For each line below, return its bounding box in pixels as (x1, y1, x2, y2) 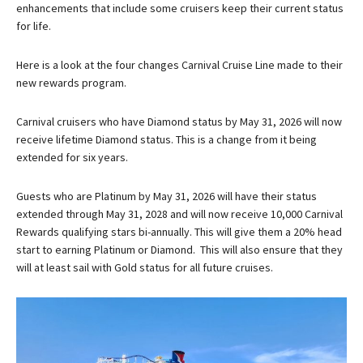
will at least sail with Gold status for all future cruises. (16, 260, 273, 275)
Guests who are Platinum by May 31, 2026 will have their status (16, 189, 317, 203)
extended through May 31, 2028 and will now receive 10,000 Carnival (16, 207, 343, 221)
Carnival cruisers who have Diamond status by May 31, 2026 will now (16, 114, 342, 129)
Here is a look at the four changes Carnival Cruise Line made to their (16, 58, 343, 72)
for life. (16, 19, 51, 33)
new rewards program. (16, 75, 126, 90)
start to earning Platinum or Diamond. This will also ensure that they (16, 242, 343, 257)
